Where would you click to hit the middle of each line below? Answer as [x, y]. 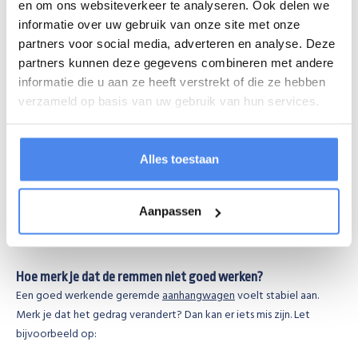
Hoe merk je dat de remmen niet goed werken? [139, 277]
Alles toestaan [179, 159]
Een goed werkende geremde [89, 296]
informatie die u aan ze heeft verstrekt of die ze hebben [172, 82]
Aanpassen [170, 211]
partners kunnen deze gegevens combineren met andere [176, 62]
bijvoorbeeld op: [56, 334]
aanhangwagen [199, 296]
